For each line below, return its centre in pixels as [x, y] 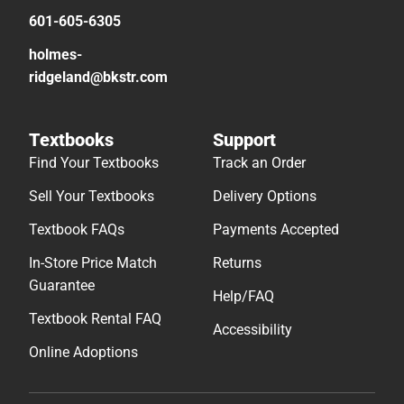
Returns [237, 262]
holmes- [55, 54]
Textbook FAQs [77, 229]
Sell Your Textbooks [92, 196]
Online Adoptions [83, 352]
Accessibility [252, 329]
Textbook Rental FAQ [95, 318]
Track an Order [259, 162]
